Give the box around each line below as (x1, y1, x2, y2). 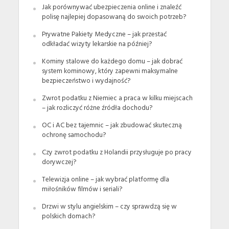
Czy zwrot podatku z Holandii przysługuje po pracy (41, 147, 192, 158)
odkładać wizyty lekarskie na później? (41, 39, 152, 50)
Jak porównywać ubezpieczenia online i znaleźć (41, 2, 181, 13)
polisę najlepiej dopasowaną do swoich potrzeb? (41, 12, 186, 23)
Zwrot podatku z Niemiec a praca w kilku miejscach (41, 93, 193, 104)
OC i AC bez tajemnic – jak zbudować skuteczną (41, 120, 182, 131)
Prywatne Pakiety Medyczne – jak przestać (41, 29, 167, 40)
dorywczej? (41, 157, 76, 168)
